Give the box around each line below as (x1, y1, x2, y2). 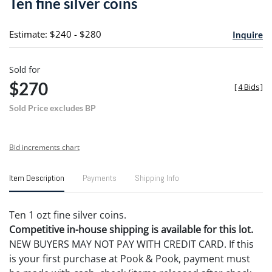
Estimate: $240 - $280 (9, 27, 101, 40)
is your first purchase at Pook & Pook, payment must (9, 251, 250, 265)
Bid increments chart (9, 141, 80, 152)
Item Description (9, 172, 64, 183)
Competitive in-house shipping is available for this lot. (9, 222, 253, 236)
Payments (83, 172, 117, 183)
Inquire (232, 29, 263, 40)
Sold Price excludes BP (9, 102, 96, 113)
